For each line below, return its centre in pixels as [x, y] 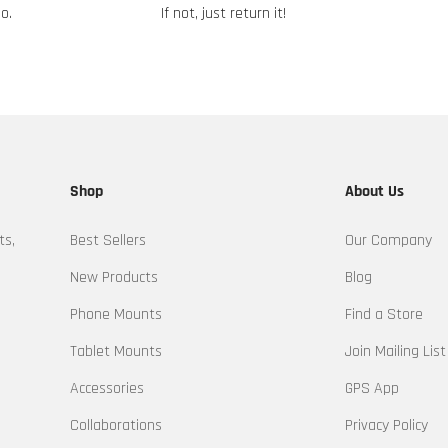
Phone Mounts [115, 315]
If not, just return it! [224, 14]
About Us [375, 192]
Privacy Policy [387, 426]
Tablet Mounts [115, 352]
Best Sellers [107, 241]
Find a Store [384, 315]
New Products [113, 278]
